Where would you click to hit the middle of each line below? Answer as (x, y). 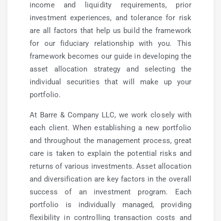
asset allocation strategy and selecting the (110, 69)
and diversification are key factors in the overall (110, 179)
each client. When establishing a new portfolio (110, 128)
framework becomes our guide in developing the (110, 56)
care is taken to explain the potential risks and (110, 153)
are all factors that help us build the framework (110, 31)
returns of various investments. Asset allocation (110, 166)
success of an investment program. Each (110, 192)
